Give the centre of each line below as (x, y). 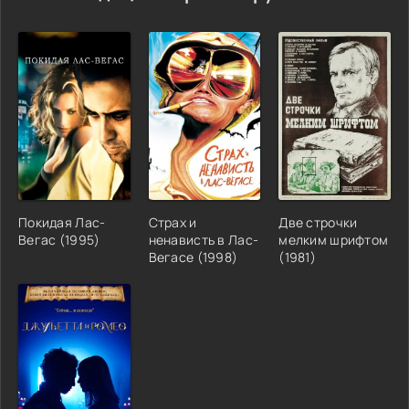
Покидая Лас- (62, 222)
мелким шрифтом (334, 239)
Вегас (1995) (59, 239)
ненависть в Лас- (204, 239)
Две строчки (318, 222)
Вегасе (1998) (193, 257)
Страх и (173, 222)
